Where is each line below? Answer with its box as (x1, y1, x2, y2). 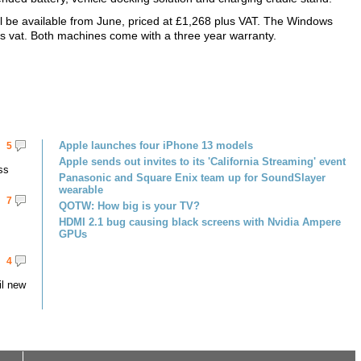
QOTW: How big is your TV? (59, 200, 200, 212)
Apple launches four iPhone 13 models (59, 139, 253, 151)
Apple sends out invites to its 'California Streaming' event (59, 156, 346, 168)
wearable (59, 184, 103, 196)
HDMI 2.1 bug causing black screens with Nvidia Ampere (59, 216, 341, 228)
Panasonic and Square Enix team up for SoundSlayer (59, 172, 326, 184)
